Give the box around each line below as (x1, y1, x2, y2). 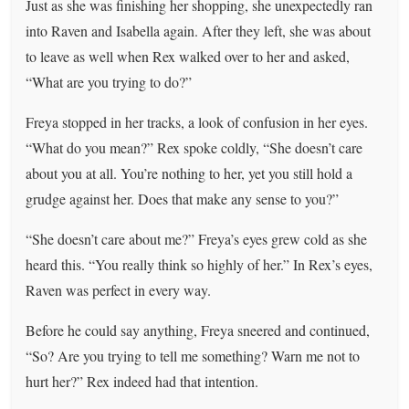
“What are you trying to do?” (26, 71, 193, 91)
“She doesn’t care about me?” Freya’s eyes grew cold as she (26, 228, 368, 248)
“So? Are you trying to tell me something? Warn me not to (26, 345, 361, 365)
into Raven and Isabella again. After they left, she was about (26, 20, 372, 40)
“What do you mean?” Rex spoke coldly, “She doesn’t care (26, 137, 363, 157)
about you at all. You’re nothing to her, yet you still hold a (26, 163, 353, 183)
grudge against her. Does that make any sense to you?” (26, 188, 340, 208)
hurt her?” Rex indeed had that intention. (26, 371, 259, 391)
